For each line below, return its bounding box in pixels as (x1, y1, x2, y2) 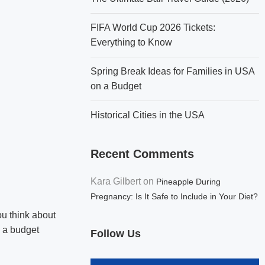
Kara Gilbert (91, 176, 141, 186)
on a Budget (91, 81, 142, 91)
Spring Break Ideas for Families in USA (91, 66, 255, 76)
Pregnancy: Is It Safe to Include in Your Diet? (91, 192, 258, 201)
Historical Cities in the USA (91, 110, 205, 120)
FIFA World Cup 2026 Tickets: (91, 22, 216, 33)
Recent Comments (91, 147, 195, 160)
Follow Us (91, 228, 141, 240)
